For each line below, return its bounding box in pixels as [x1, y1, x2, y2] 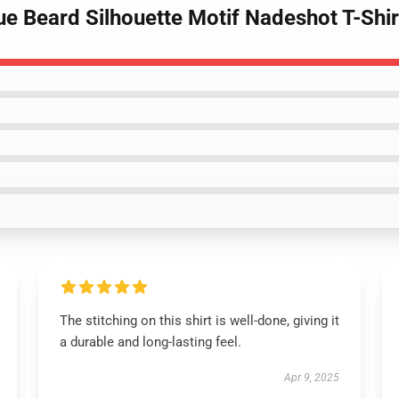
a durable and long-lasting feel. [59, 334, 241, 350]
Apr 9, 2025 [284, 371, 340, 384]
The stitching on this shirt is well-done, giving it [59, 313, 339, 329]
